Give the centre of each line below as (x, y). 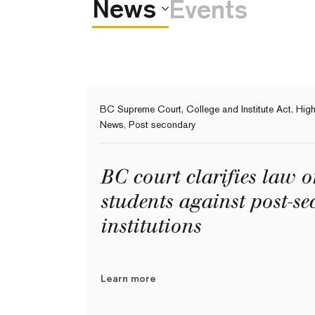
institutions (150, 226)
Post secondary (162, 124)
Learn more (128, 279)
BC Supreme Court (141, 109)
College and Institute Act (239, 109)
